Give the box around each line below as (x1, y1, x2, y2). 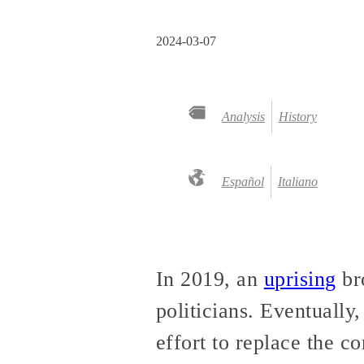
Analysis (221, 110, 265, 124)
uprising (263, 266, 336, 292)
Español (221, 175, 264, 189)
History (278, 110, 317, 124)
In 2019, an (156, 266, 264, 292)
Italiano (277, 175, 318, 189)
